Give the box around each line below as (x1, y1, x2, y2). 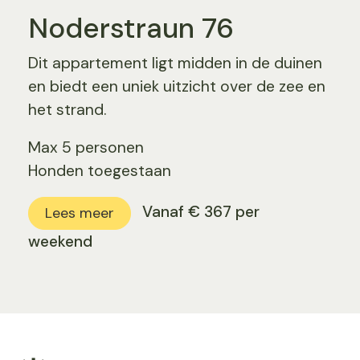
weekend (28, 231, 93, 252)
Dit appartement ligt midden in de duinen (28, 53, 323, 74)
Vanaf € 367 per (141, 202, 260, 223)
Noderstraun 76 (28, 9, 235, 47)
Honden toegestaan (28, 161, 172, 182)
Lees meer (45, 204, 115, 223)
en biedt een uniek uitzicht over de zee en (28, 76, 326, 97)
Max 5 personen (28, 137, 145, 158)
